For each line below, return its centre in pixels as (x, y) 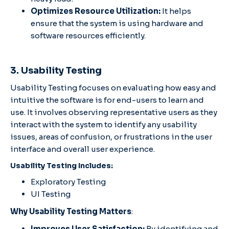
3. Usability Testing (56, 70)
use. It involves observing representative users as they (114, 112)
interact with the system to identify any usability (104, 124)
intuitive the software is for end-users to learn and (107, 100)
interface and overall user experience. (83, 149)
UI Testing (51, 194)
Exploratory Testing (69, 181)
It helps (176, 11)
